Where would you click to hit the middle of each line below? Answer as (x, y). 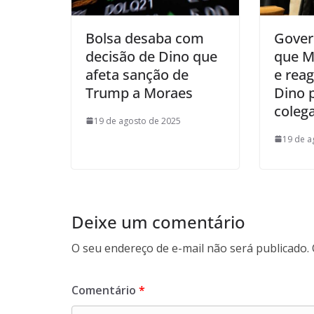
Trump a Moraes (139, 93)
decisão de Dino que (151, 56)
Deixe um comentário (158, 221)
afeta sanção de (137, 74)
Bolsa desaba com (145, 38)
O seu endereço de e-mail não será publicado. (190, 248)
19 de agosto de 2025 (137, 121)
